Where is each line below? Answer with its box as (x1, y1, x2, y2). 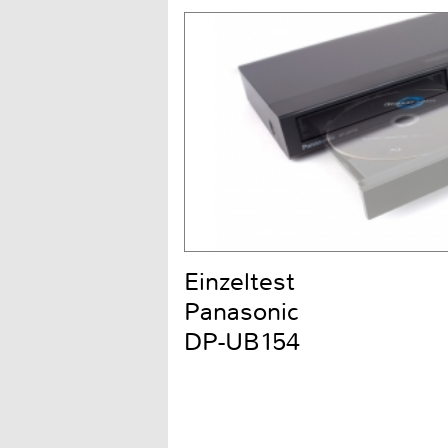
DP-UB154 (184, 326, 300, 359)
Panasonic (184, 296, 299, 329)
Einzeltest (184, 266, 295, 299)
